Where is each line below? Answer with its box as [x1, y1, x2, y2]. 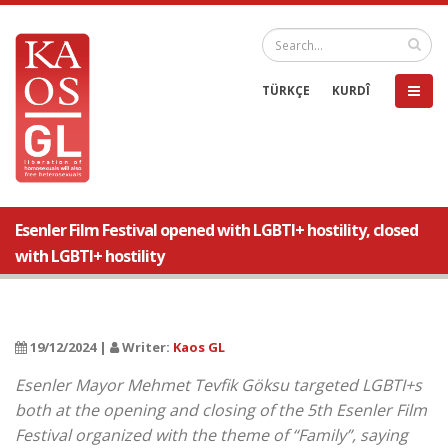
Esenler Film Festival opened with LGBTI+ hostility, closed [15, 219, 418, 241]
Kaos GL [173, 338, 225, 356]
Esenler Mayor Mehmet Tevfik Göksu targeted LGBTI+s [15, 374, 422, 396]
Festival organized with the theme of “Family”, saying [15, 424, 408, 446]
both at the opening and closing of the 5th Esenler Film [15, 399, 427, 421]
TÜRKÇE [262, 82, 310, 98]
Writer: [119, 338, 173, 356]
